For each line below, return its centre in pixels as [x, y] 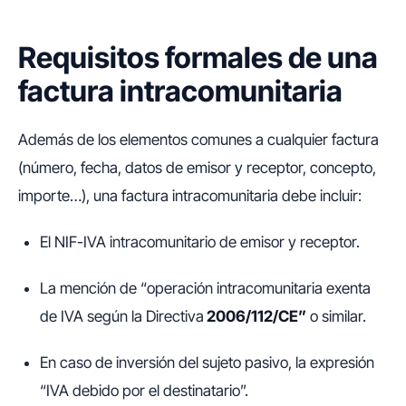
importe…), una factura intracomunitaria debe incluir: [190, 196]
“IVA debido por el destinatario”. [144, 391]
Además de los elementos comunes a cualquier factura [198, 140]
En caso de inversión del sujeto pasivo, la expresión [207, 362]
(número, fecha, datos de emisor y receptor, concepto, [197, 168]
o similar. [336, 316]
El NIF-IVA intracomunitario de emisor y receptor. [200, 242]
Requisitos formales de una [198, 58]
